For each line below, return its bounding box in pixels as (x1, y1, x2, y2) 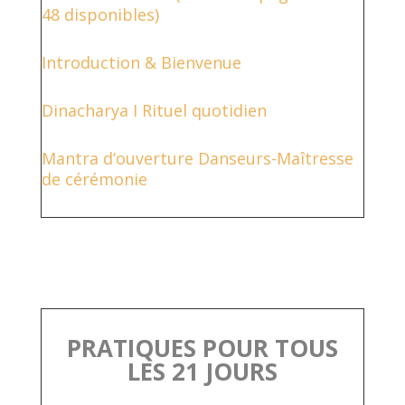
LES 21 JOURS (127, 354, 278, 388)
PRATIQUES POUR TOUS (66, 331, 338, 364)
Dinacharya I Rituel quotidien (41, 99, 267, 121)
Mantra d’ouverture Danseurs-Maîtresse (41, 146, 353, 169)
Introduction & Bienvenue (41, 51, 241, 73)
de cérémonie (41, 167, 147, 190)
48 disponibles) (41, 3, 159, 25)
